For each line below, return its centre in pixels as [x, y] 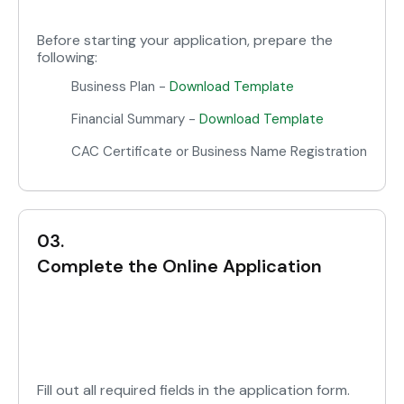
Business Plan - [120, 87]
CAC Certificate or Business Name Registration [219, 152]
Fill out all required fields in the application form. [193, 390]
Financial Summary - [135, 119]
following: [67, 58]
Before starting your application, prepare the [185, 41]
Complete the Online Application [179, 266]
